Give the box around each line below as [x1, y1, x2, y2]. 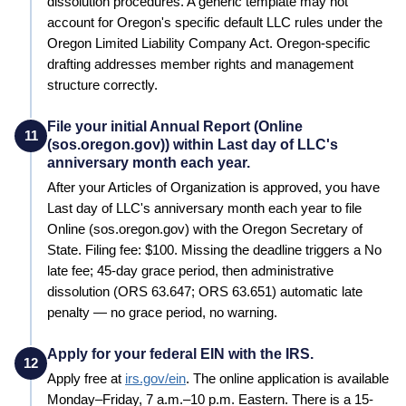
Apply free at [47, 371, 121, 386]
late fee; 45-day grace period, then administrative [47, 263, 333, 278]
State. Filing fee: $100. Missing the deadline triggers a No [47, 242, 382, 257]
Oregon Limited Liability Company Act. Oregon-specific [47, 35, 371, 51]
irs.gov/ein [125, 371, 186, 386]
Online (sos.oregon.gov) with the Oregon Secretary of [47, 221, 362, 237]
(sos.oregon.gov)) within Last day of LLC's [47, 136, 338, 152]
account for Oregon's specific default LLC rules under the [47, 14, 382, 30]
